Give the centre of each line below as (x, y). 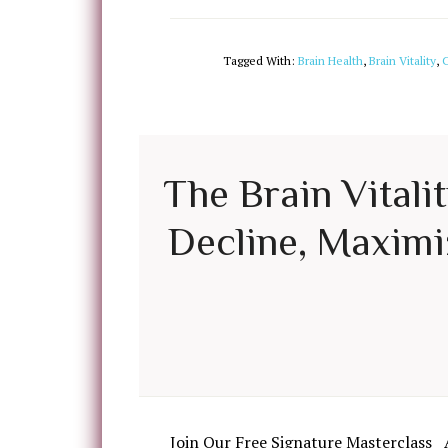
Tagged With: (260, 60)
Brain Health (330, 60)
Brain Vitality (402, 60)
